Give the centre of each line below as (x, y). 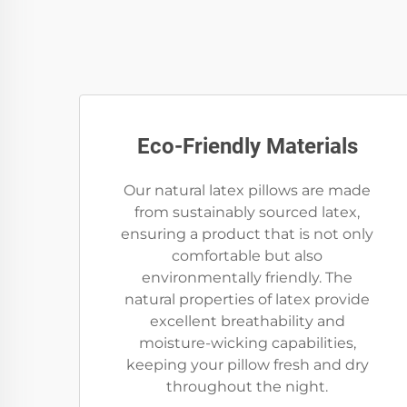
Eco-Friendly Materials (247, 146)
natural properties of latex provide (247, 299)
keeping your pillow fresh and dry (247, 365)
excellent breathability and (247, 321)
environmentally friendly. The (247, 278)
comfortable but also (247, 256)
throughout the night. (247, 387)
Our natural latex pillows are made (247, 190)
